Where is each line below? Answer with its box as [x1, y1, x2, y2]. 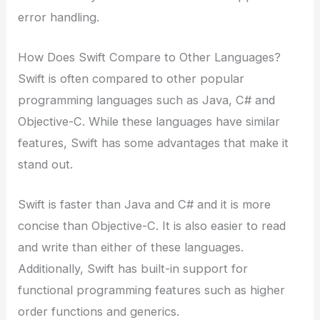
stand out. [18, 157, 74, 172]
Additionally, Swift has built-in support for [18, 261, 249, 276]
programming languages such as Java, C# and [18, 93, 276, 108]
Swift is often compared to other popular [18, 71, 245, 86]
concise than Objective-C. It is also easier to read [18, 219, 286, 234]
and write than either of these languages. [18, 240, 244, 255]
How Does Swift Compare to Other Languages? [18, 50, 281, 65]
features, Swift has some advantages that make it [18, 136, 289, 151]
